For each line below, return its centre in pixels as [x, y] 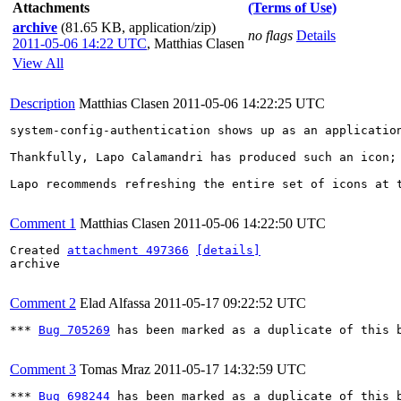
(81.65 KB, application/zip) [138, 27]
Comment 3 [43, 369]
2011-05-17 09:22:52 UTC [230, 303]
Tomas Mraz [115, 369]
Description [43, 103]
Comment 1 [43, 223]
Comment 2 [43, 303]
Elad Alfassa [115, 303]
